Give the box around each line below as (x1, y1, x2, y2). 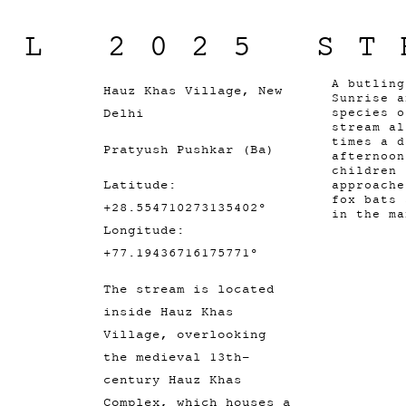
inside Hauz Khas (103, 304, 235, 318)
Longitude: (103, 223, 186, 237)
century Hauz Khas (103, 372, 243, 386)
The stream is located (103, 281, 275, 295)
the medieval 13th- (103, 349, 251, 363)
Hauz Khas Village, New (103, 83, 284, 98)
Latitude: (103, 178, 178, 192)
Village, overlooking (103, 326, 267, 341)
